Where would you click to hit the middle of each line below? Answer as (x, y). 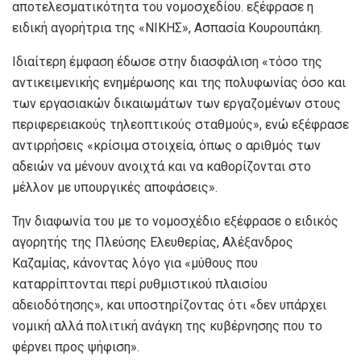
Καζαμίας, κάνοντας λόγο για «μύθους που (135, 263)
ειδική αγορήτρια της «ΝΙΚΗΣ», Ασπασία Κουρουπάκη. (167, 28)
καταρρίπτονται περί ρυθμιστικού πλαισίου (140, 284)
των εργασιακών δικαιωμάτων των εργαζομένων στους (176, 104)
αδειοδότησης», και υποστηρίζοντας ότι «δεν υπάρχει (169, 305)
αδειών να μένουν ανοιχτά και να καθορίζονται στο (162, 167)
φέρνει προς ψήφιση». (76, 347)
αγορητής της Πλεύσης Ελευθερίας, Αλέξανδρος (153, 243)
